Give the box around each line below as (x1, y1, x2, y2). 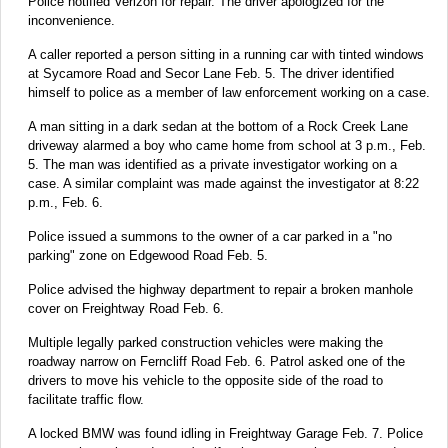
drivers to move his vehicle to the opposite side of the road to (28, 372, 383, 388)
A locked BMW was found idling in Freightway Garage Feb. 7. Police (28, 425, 423, 441)
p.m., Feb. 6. (28, 194, 103, 210)
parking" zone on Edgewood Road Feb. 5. (28, 247, 268, 263)
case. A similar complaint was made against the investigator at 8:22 (28, 175, 419, 191)
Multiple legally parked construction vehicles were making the (28, 334, 383, 350)
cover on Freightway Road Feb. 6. (28, 300, 224, 316)
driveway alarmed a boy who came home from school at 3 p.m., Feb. (28, 137, 426, 153)
